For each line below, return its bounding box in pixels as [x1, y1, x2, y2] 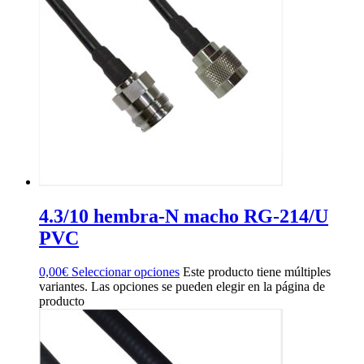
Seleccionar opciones [71, 265, 180, 279]
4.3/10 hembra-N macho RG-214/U [39, 205, 328, 227]
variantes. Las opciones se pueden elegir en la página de [39, 279, 325, 294]
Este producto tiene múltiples [183, 265, 331, 279]
